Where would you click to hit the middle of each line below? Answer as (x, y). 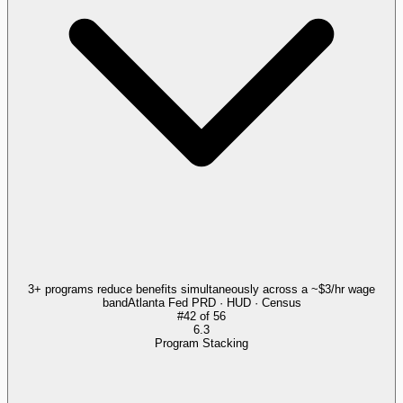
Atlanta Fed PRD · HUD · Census (214, 302)
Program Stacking (201, 343)
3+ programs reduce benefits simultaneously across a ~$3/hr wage (201, 289)
